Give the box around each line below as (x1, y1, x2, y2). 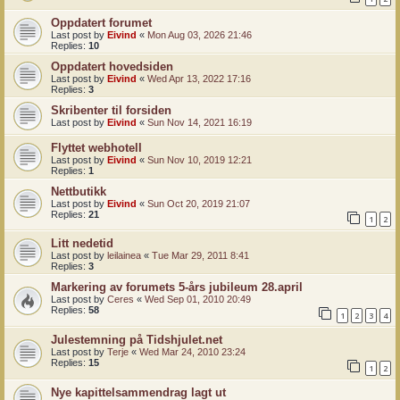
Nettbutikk (51, 184, 106, 198)
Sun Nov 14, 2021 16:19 (147, 116, 252, 128)
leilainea (107, 250, 141, 262)
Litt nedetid (51, 237, 113, 251)
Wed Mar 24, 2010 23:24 (139, 346, 246, 358)
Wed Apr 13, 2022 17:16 (147, 72, 251, 84)
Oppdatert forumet (51, 15, 152, 29)
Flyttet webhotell (51, 140, 142, 154)
